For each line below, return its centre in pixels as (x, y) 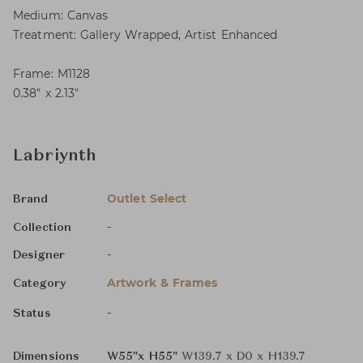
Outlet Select (147, 199)
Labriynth (55, 156)
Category (40, 284)
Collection (42, 228)
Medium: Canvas (61, 15)
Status (32, 314)
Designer (39, 255)
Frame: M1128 (52, 74)
